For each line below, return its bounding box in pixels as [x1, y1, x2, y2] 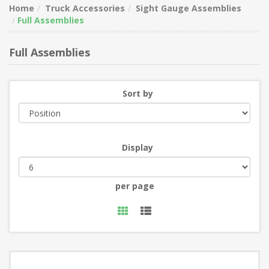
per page [115, 180, 154, 192]
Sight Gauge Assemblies [136, 2, 241, 14]
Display [122, 142, 153, 153]
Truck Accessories [45, 2, 125, 14]
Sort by [122, 88, 153, 99]
